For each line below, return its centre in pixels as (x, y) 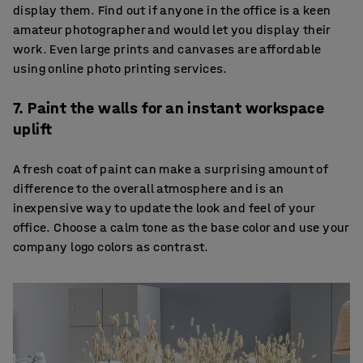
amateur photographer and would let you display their (172, 29)
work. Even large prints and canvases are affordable (167, 49)
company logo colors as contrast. (111, 246)
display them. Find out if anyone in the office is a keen (172, 10)
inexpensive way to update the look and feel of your (164, 207)
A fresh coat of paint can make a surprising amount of (171, 169)
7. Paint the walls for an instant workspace (169, 108)
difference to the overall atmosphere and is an (149, 188)
